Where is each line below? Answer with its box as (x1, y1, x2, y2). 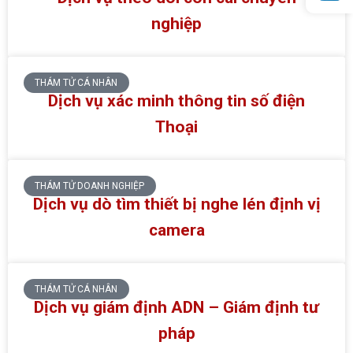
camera (148, 220, 205, 240)
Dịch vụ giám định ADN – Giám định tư (34, 297, 319, 317)
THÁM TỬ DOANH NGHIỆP (35, 180, 145, 192)
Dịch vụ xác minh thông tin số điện (48, 91, 305, 110)
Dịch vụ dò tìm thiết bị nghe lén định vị (32, 194, 321, 214)
